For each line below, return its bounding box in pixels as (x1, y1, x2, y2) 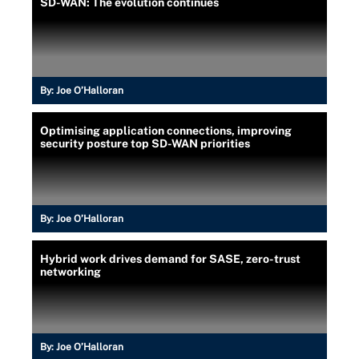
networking (40, 265, 101, 278)
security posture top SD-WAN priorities (40, 137, 250, 150)
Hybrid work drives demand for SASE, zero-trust (40, 252, 301, 265)
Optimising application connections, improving (40, 124, 292, 137)
